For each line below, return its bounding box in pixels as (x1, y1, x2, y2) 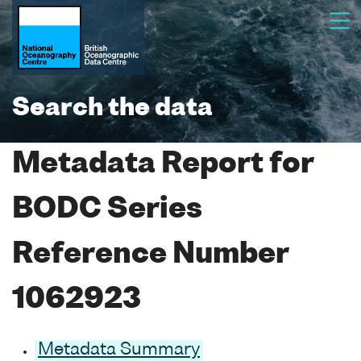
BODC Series (12, 196, 202, 224)
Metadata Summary (38, 341, 200, 359)
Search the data (12, 97, 213, 121)
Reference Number (12, 241, 288, 269)
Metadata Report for (12, 151, 313, 179)
